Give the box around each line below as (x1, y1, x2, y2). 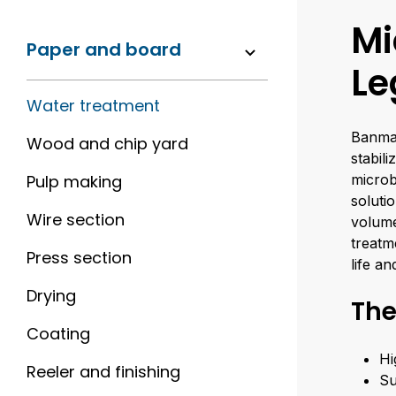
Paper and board (27, 37, 181, 62)
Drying (27, 285, 76, 307)
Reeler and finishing (27, 361, 180, 383)
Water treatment (27, 95, 160, 117)
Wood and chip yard (27, 133, 188, 155)
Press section (27, 247, 132, 269)
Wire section (27, 209, 125, 231)
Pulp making (27, 171, 122, 193)
